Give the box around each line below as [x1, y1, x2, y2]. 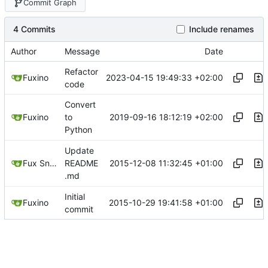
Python [65, 124, 92, 135]
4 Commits [13, 23, 56, 34]
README [65, 157, 98, 168]
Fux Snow [50, 157, 57, 168]
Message [65, 45, 100, 56]
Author [11, 45, 36, 56]
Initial [65, 191, 85, 202]
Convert [65, 99, 96, 109]
